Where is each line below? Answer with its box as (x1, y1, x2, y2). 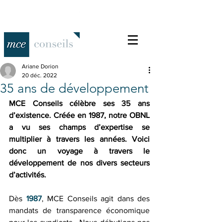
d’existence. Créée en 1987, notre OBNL (9, 111, 150, 119)
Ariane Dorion (22, 63, 58, 70)
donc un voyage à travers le (9, 147, 150, 155)
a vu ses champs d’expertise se (9, 123, 150, 131)
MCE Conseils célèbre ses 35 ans (9, 99, 150, 108)
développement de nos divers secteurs (9, 159, 150, 167)
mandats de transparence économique (9, 206, 150, 215)
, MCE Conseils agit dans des (41, 194, 150, 203)
